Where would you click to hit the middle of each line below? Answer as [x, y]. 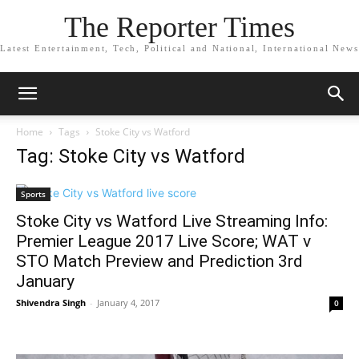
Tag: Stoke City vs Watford [131, 156]
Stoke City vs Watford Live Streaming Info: [172, 221]
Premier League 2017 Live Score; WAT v [163, 241]
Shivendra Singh [51, 303]
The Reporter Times [179, 28]
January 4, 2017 [128, 303]
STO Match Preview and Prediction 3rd [159, 261]
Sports [33, 194]
